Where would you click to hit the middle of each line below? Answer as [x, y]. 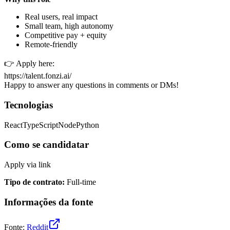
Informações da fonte [49, 202]
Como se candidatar [46, 145]
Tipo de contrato [33, 182]
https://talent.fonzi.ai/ [38, 76]
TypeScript [40, 125]
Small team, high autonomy [69, 26]
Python [88, 125]
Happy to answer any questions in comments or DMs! [91, 85]
